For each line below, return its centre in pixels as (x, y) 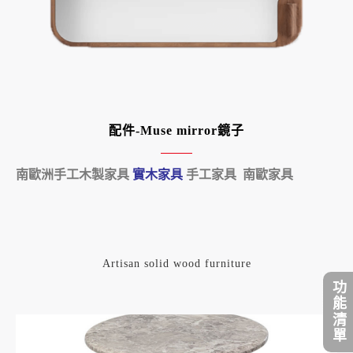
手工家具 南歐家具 (238, 175)
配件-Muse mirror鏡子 (176, 131)
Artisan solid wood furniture (176, 264)
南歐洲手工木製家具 (74, 175)
